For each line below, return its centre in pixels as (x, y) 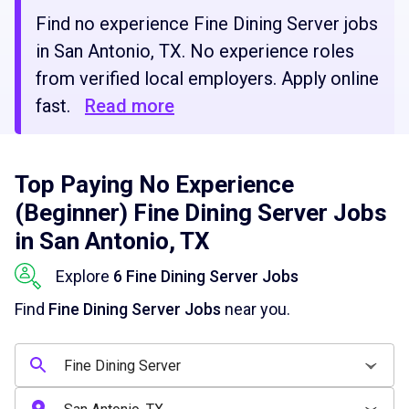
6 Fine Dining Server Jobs (206, 276)
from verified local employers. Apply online (207, 79)
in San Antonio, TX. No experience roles (195, 51)
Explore (84, 276)
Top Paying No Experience (154, 184)
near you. (256, 309)
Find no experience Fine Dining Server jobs (207, 24)
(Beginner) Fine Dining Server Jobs (201, 213)
